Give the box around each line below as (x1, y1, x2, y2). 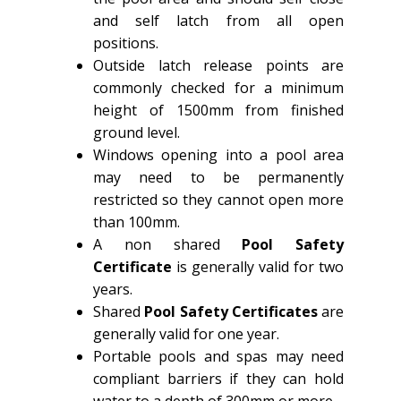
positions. (93, 32, 158, 53)
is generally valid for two (172, 256, 344, 277)
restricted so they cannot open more (93, 189, 344, 209)
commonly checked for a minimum (93, 77, 344, 98)
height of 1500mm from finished (93, 99, 344, 120)
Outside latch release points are (93, 55, 344, 75)
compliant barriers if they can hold (93, 368, 344, 388)
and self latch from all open (93, 10, 344, 30)
